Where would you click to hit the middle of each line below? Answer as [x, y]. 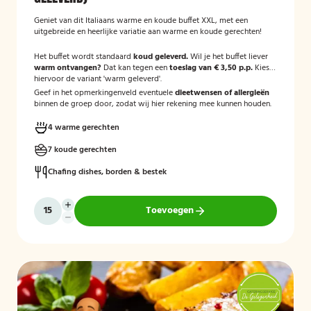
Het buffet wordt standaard [84, 57]
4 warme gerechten [84, 128]
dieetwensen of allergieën [222, 93]
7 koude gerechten [82, 150]
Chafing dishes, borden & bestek [107, 172]
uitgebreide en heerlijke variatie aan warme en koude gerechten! [148, 32]
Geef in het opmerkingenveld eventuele [104, 93]
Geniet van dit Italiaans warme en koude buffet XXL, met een [141, 21]
